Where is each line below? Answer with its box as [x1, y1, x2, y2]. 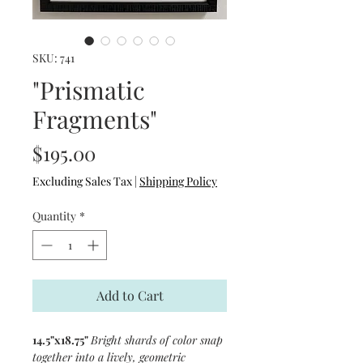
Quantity [32, 208, 76, 224]
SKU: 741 [32, 50, 75, 66]
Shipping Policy [139, 173, 217, 189]
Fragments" [32, 103, 157, 135]
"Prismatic [32, 74, 145, 106]
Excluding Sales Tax [32, 173, 132, 189]
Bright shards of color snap [91, 332, 223, 348]
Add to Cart [96, 287, 164, 304]
